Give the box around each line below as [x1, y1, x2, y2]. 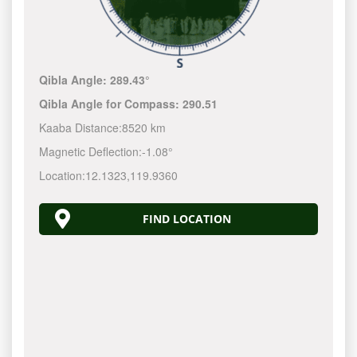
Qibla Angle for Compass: [39, 96, 183, 112]
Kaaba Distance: [39, 120, 123, 135]
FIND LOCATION [142, 211, 231, 226]
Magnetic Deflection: [39, 143, 143, 159]
